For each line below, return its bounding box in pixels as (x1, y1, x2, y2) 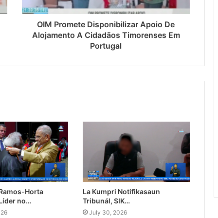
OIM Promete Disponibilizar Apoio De (37, 19, 175, 30)
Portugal (90, 41, 122, 51)
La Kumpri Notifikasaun (82, 187, 160, 196)
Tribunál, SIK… (82, 197, 130, 205)
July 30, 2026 (89, 209, 127, 217)
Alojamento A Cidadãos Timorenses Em (32, 30, 180, 40)
